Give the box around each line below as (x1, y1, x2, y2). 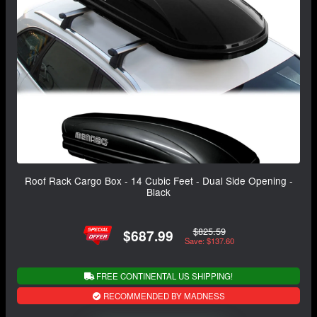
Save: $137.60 (184, 234, 234, 246)
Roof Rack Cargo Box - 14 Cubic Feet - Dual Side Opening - (24, 173, 293, 188)
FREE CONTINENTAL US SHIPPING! (94, 270, 233, 282)
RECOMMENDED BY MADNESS (100, 290, 225, 302)
